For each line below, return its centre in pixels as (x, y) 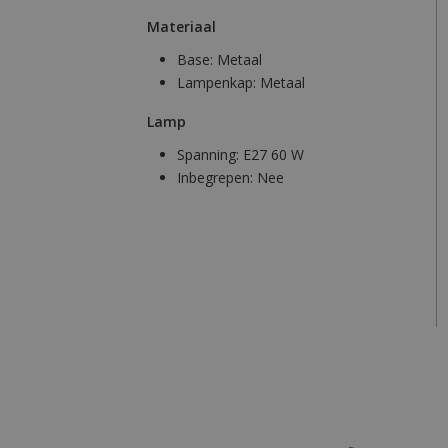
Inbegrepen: (217, 178)
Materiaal (181, 27)
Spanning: (210, 155)
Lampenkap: (218, 83)
